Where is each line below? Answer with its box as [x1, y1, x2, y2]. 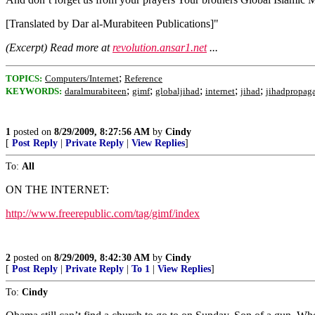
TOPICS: [6, 73, 42, 84]
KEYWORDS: [6, 86, 62, 96]
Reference [124, 73, 162, 84]
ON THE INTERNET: [6, 184, 109, 195]
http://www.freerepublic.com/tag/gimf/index [6, 207, 200, 219]
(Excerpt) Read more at [6, 41, 112, 53]
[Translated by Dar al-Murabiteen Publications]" [6, 18, 219, 30]
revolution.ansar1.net [112, 41, 207, 53]
